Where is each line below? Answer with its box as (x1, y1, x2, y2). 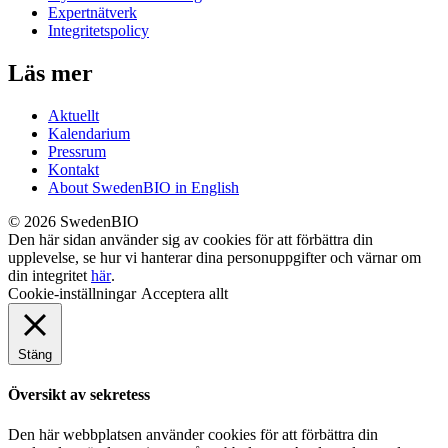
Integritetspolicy (48, 22, 149, 40)
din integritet (8, 267, 91, 284)
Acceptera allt (141, 285, 228, 302)
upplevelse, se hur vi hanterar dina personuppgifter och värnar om (8, 249, 421, 266)
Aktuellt (48, 107, 99, 124)
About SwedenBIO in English (48, 179, 239, 196)
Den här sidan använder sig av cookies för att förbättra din (8, 231, 373, 248)
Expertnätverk (48, 4, 137, 22)
